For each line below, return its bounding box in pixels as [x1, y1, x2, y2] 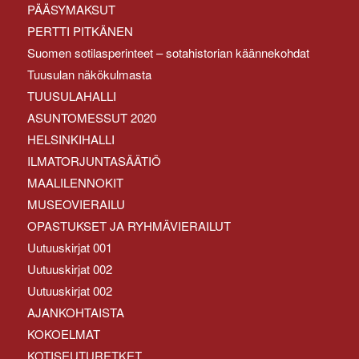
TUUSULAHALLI [26, 87, 116, 104]
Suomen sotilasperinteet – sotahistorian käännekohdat [26, 43, 309, 61]
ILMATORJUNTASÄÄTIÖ [26, 151, 161, 169]
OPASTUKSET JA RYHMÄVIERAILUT [26, 216, 231, 234]
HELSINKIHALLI [26, 130, 115, 147]
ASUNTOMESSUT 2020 [26, 108, 156, 126]
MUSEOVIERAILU [26, 195, 125, 212]
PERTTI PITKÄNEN [26, 22, 133, 39]
